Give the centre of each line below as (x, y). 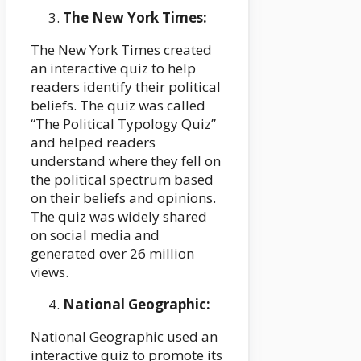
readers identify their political (126, 87)
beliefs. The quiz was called (118, 106)
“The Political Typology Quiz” (123, 124)
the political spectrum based (122, 180)
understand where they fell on (126, 161)
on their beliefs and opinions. (123, 198)
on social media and (95, 235)
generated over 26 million (112, 254)
